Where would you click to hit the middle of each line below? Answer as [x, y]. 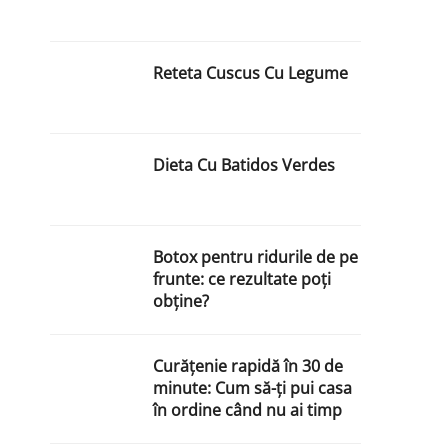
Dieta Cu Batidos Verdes [244, 165]
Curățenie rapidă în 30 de [248, 366]
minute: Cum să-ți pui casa [253, 388]
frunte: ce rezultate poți [242, 279]
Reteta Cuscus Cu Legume [251, 73]
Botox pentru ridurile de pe [256, 257]
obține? [181, 301]
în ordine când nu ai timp [248, 410]
